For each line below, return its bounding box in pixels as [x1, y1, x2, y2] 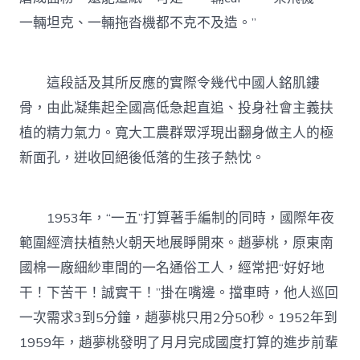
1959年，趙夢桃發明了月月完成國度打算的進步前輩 [19, 333, 339, 353]
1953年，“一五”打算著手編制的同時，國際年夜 [19, 209, 335, 228]
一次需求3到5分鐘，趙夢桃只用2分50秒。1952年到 [19, 309, 338, 328]
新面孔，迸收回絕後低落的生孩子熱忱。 [19, 149, 266, 168]
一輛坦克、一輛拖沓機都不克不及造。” [19, 13, 257, 32]
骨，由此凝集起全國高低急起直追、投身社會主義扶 [19, 99, 334, 118]
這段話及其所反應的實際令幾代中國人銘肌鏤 [19, 74, 321, 93]
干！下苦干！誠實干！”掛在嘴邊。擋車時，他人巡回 [19, 284, 339, 303]
